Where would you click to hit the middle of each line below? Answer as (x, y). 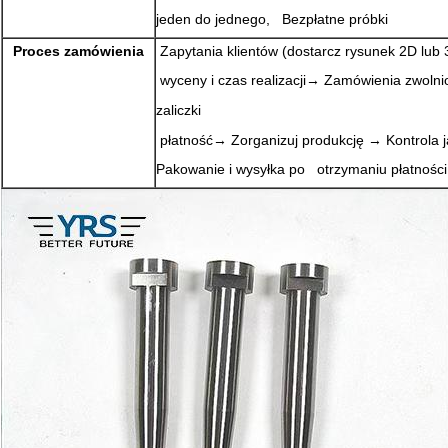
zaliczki (178, 109)
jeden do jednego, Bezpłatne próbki (272, 19)
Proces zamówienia (78, 50)
